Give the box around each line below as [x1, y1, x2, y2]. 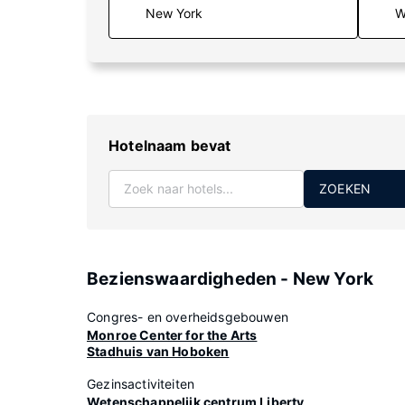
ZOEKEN [319, 181, 372, 196]
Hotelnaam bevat [108, 137, 231, 155]
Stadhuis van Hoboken [87, 344, 230, 359]
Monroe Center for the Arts [87, 327, 258, 343]
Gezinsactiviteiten [87, 376, 195, 391]
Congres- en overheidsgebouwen [87, 309, 288, 325]
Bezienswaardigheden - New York [87, 268, 374, 289]
